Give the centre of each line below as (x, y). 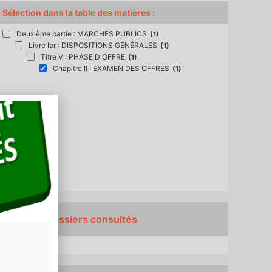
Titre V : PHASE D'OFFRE (83, 57)
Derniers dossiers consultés (70, 219)
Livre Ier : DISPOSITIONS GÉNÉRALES (93, 45)
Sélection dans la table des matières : (79, 12)
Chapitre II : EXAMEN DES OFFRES (111, 68)
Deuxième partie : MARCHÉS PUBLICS (82, 34)
